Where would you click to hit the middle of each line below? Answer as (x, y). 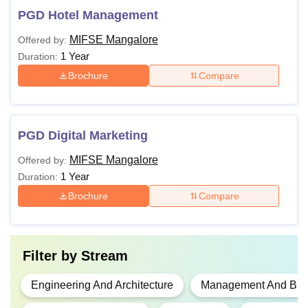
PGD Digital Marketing (83, 135)
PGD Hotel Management (88, 15)
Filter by (52, 256)
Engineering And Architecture (102, 285)
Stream (104, 256)
